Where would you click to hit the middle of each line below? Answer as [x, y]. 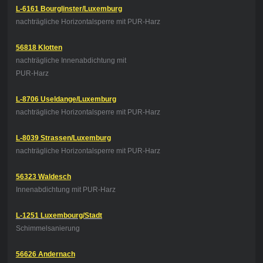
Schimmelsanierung [48, 229]
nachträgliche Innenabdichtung [66, 61]
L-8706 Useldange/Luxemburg [66, 100]
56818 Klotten [39, 48]
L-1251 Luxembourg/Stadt [59, 216]
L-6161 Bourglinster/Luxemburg [69, 9]
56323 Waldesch [43, 177]
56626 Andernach [45, 254]
